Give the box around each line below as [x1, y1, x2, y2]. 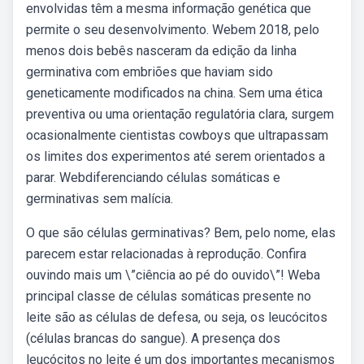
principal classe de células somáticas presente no [26, 288, 311, 304]
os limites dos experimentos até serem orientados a [26, 149, 325, 164]
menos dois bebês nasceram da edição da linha [26, 43, 297, 58]
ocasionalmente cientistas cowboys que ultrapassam [26, 128, 328, 143]
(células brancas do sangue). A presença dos [26, 331, 280, 346]
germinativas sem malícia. [26, 191, 173, 206]
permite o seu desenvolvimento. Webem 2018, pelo [26, 22, 319, 37]
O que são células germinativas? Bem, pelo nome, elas [26, 225, 336, 240]
